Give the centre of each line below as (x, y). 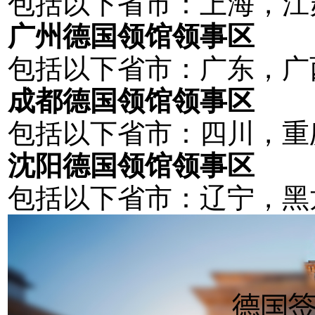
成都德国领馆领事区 (131, 101)
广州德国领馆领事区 (131, 36)
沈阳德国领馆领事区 (131, 166)
